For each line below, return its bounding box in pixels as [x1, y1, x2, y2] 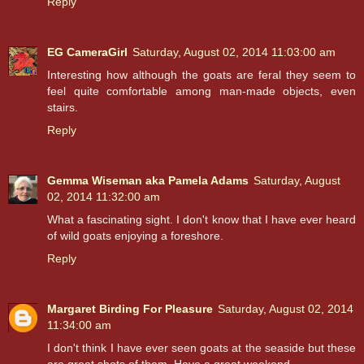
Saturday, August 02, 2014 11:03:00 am [132, 45, 336, 59]
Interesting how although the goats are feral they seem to [47, 68, 356, 82]
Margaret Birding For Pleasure [47, 302, 213, 316]
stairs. [47, 101, 78, 115]
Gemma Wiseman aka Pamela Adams [47, 174, 249, 188]
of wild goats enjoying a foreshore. [47, 229, 223, 243]
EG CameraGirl [47, 45, 128, 59]
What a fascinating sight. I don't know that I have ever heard [47, 213, 356, 227]
